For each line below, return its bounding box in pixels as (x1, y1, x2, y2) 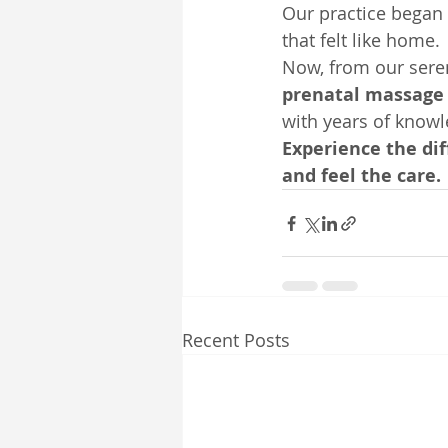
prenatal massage (282, 82, 444, 107)
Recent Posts (182, 328, 290, 352)
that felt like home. (282, 28, 440, 52)
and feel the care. (282, 163, 441, 188)
